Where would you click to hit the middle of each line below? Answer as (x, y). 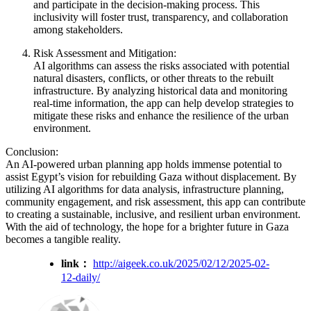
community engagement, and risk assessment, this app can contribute (155, 201)
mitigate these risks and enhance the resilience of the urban (161, 115)
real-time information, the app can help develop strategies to (163, 103)
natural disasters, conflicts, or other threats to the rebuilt (153, 78)
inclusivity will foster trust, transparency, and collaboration (161, 17)
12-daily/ (81, 277)
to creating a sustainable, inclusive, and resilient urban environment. (153, 214)
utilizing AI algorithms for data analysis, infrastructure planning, (145, 189)
